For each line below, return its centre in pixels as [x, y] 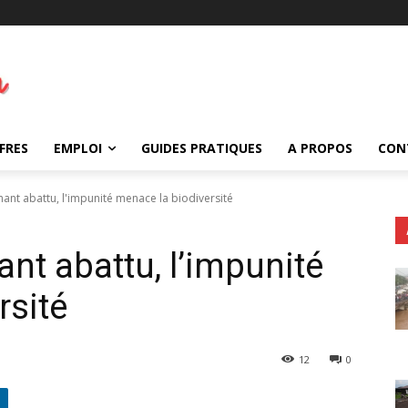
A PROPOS [320, 148]
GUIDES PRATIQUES [202, 148]
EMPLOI [78, 148]
